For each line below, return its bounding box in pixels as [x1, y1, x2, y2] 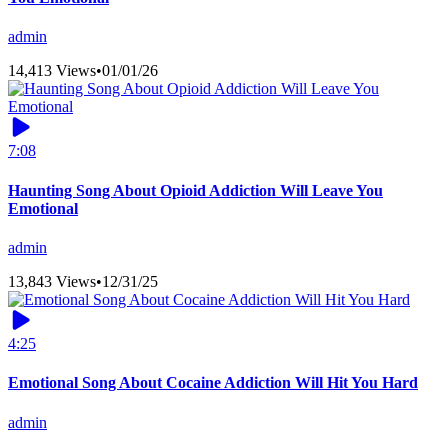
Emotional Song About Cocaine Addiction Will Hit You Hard [8, 374, 418, 392]
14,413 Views [8, 62, 96, 80]
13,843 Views [8, 272, 96, 290]
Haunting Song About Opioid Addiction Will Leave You [8, 181, 383, 199]
